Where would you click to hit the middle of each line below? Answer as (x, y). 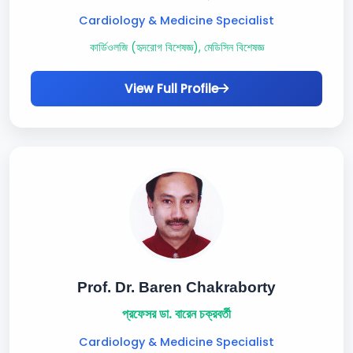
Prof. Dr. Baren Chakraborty (176, 287)
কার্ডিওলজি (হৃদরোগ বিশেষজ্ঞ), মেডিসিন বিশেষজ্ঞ (176, 48)
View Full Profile (171, 89)
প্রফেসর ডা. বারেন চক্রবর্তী (176, 314)
